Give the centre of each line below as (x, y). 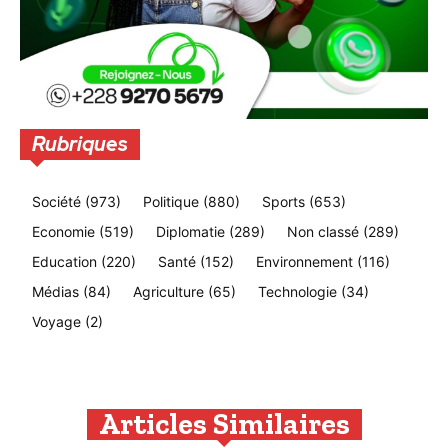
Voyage (56, 321)
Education (64, 261)
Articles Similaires (224, 423)
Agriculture (168, 291)
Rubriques (80, 143)
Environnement (304, 261)
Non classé (323, 231)
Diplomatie (190, 231)
